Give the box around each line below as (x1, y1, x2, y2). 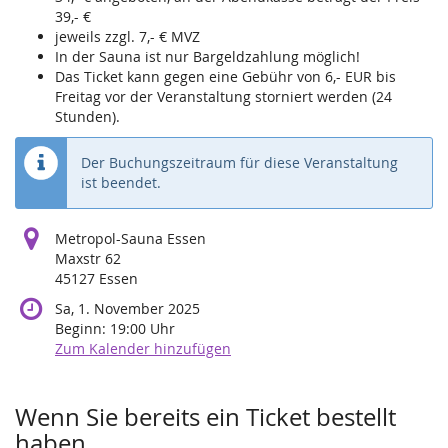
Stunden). (55, 106, 120, 126)
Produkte (14, 363, 141, 405)
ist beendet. (81, 172, 161, 192)
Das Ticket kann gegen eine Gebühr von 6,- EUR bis (55, 66, 396, 86)
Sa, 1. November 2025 (55, 298, 200, 318)
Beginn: (55, 318, 110, 338)
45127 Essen (55, 268, 138, 288)
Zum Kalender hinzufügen (55, 338, 231, 358)
